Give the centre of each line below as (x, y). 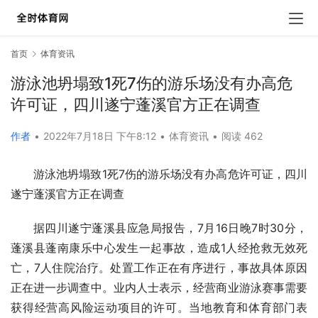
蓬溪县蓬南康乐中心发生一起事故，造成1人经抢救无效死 (159, 248)
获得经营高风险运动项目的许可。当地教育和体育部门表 (159, 308)
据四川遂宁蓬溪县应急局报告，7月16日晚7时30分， (170, 228)
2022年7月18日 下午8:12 (101, 136)
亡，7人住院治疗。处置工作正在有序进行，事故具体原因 (159, 268)
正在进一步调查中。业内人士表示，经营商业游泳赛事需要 (159, 288)
